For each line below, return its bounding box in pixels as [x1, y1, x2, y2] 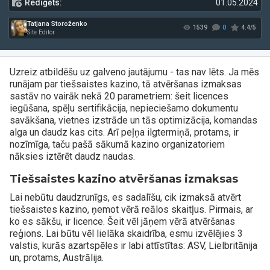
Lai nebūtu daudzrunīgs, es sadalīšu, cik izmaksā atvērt [10, 191, 241, 203]
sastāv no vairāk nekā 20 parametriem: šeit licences [10, 90, 228, 102]
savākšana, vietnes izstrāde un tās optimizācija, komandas [10, 114, 257, 126]
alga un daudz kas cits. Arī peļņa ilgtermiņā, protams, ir [10, 126, 239, 138]
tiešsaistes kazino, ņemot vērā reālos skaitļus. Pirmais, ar [10, 203, 253, 215]
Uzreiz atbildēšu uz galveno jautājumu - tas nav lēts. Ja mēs [10, 66, 259, 78]
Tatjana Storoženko [33, 92, 109, 102]
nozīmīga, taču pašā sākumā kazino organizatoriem [10, 138, 225, 150]
